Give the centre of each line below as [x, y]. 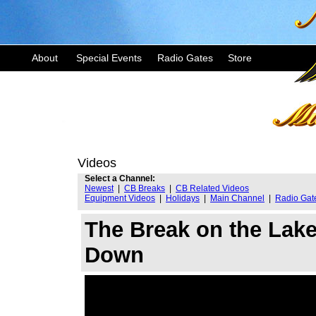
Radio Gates [185, 58]
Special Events [109, 58]
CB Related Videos [212, 188]
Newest [99, 188]
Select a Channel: [120, 178]
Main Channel [237, 198]
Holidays [183, 198]
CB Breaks [145, 188]
